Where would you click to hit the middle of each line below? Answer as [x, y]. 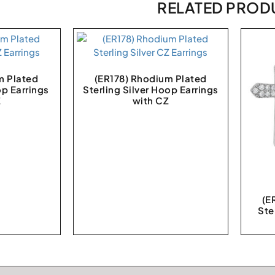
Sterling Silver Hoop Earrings [151, 89]
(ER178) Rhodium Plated [150, 78]
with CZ [151, 100]
